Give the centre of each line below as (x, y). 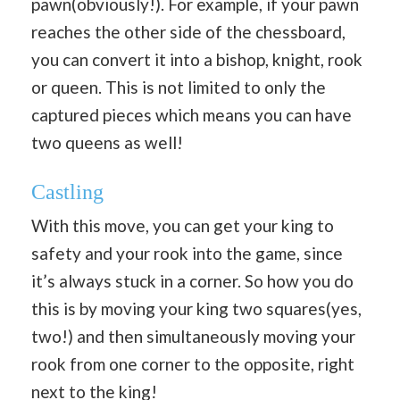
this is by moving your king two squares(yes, (196, 308)
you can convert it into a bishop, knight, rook (197, 59)
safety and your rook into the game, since (187, 253)
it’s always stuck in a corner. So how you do (192, 281)
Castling (67, 192)
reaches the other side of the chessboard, (188, 31)
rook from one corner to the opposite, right (193, 364)
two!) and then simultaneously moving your (193, 336)
